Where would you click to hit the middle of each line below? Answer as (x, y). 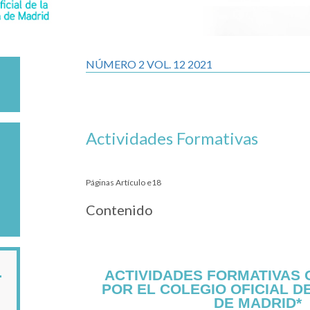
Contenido (119, 209)
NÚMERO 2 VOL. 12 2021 (149, 64)
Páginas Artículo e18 (124, 182)
